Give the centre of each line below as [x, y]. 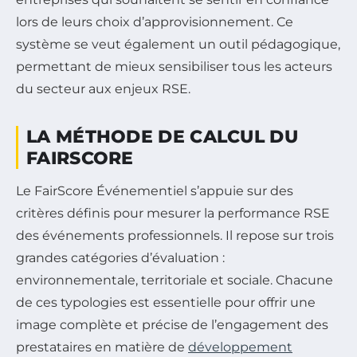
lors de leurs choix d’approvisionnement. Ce [155, 22]
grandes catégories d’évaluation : [120, 257]
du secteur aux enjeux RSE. [103, 88]
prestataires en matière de [102, 347]
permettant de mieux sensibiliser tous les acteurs [174, 66]
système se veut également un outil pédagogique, [178, 44]
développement [240, 347]
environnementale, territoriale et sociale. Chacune [175, 280]
